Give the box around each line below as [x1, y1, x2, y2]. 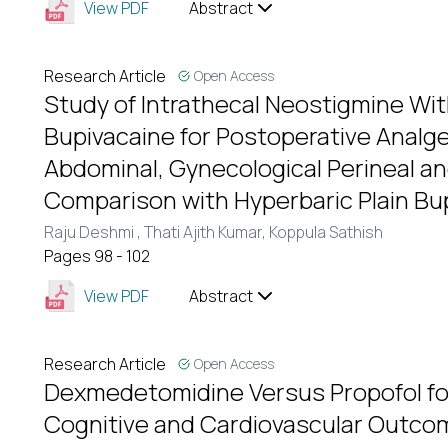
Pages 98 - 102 [44, 245, 150, 267]
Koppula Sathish [269, 221, 383, 243]
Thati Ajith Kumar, [144, 221, 269, 243]
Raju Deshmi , [44, 221, 144, 243]
